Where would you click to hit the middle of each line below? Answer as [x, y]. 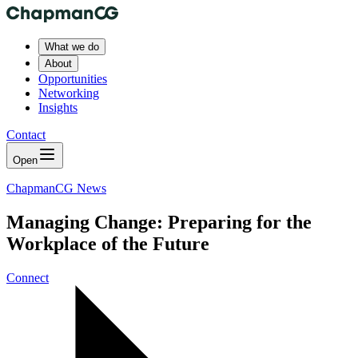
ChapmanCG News [56, 188]
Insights [58, 107]
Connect [28, 277]
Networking [69, 93]
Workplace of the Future [108, 243]
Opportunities [73, 79]
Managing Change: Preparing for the [159, 222]
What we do [72, 47]
